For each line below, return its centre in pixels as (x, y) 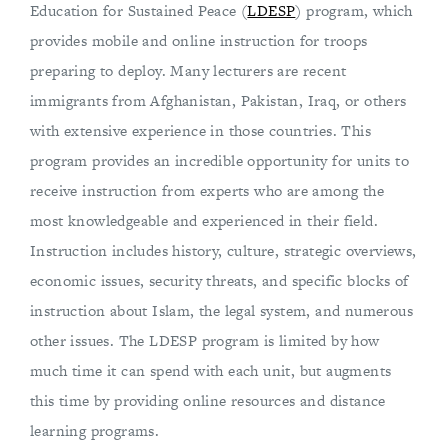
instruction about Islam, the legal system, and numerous (221, 310)
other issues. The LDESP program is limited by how (205, 340)
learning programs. (95, 430)
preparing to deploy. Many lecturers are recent (188, 70)
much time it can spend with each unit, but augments (211, 370)
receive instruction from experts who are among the (207, 190)
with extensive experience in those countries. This (200, 130)
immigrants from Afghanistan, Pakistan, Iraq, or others (218, 100)
